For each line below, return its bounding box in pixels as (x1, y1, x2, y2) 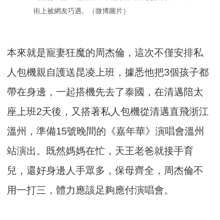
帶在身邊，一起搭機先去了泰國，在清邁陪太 (7, 86, 204, 97)
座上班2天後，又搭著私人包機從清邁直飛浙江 (7, 106, 209, 117)
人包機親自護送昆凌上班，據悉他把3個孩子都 (7, 66, 209, 78)
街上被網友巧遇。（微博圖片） (33, 6, 130, 15)
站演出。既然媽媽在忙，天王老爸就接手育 (7, 145, 194, 156)
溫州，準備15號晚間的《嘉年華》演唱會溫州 (7, 125, 205, 137)
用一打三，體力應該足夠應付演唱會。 (7, 184, 174, 195)
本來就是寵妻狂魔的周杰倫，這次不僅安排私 (7, 47, 204, 58)
